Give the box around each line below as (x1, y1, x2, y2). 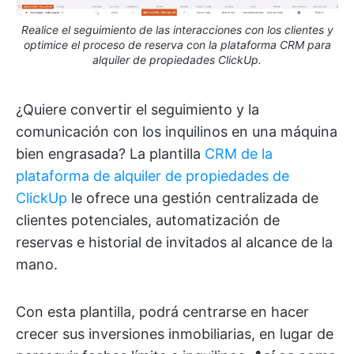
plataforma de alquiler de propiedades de (16, 168, 289, 185)
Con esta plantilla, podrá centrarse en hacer (16, 303, 309, 321)
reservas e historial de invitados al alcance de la (16, 234, 333, 251)
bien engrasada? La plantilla (16, 145, 205, 163)
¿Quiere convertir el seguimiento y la (16, 101, 259, 119)
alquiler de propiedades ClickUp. (92, 53, 262, 67)
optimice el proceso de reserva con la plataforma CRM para (23, 38, 331, 52)
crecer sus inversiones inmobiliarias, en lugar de (16, 326, 333, 343)
